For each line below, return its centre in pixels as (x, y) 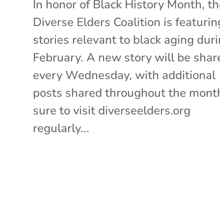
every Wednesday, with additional (124, 75)
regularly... (61, 128)
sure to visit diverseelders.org (112, 110)
